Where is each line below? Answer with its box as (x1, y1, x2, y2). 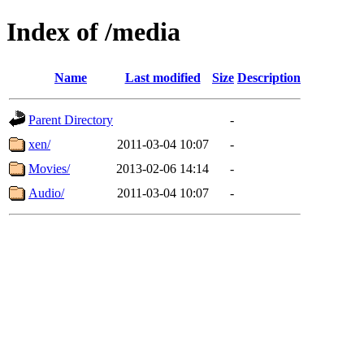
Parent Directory (28, 112, 113, 127)
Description (237, 70, 301, 84)
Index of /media (6, 17, 180, 47)
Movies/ (28, 161, 70, 175)
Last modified (124, 70, 201, 84)
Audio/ (28, 185, 64, 200)
